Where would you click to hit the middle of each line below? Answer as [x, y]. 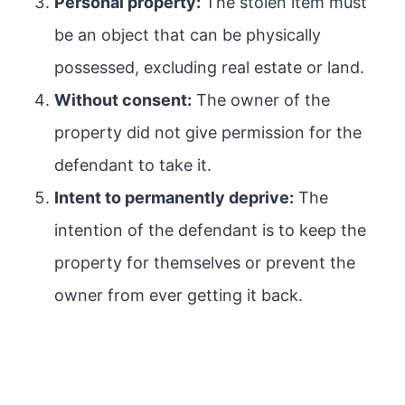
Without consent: [123, 100]
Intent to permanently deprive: [174, 198]
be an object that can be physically [188, 35]
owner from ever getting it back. [179, 295]
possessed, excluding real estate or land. [209, 67]
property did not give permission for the [208, 132]
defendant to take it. [133, 165]
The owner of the [261, 100]
